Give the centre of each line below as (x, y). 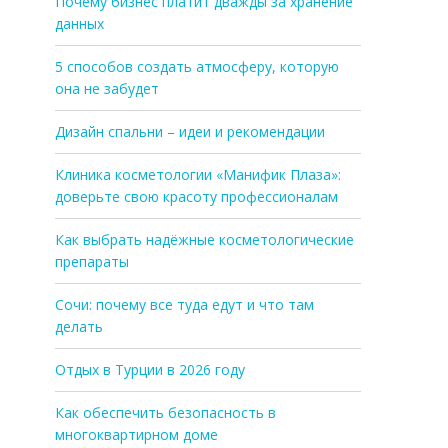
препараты (92, 261)
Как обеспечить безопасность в (165, 412)
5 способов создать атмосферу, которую (197, 66)
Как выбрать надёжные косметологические (204, 239)
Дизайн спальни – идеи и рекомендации (190, 131)
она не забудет (107, 88)
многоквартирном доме (136, 434)
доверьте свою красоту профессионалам (196, 196)
